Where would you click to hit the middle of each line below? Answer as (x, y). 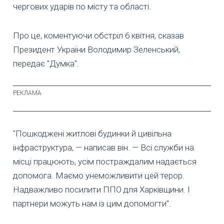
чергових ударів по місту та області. (82, 6)
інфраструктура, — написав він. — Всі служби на (103, 147)
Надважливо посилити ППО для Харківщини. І (101, 189)
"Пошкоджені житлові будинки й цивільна (92, 133)
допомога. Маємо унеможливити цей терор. (99, 175)
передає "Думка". (46, 63)
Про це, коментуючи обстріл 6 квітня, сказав (98, 35)
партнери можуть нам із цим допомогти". (92, 203)
